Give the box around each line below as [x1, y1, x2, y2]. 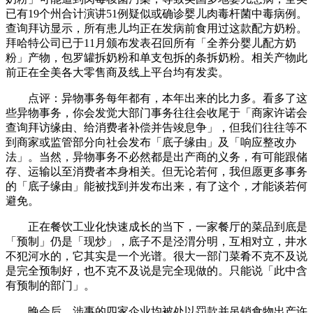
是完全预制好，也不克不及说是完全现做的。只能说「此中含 [6, 264, 307, 277]
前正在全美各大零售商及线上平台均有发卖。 [6, 66, 229, 78]
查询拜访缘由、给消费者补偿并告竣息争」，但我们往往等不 [6, 121, 307, 133]
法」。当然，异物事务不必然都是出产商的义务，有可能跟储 [6, 150, 307, 163]
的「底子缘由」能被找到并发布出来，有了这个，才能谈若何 [6, 180, 307, 192]
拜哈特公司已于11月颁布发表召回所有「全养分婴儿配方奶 [6, 36, 296, 49]
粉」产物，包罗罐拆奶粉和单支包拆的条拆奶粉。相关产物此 [6, 51, 307, 64]
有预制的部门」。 [6, 279, 95, 291]
